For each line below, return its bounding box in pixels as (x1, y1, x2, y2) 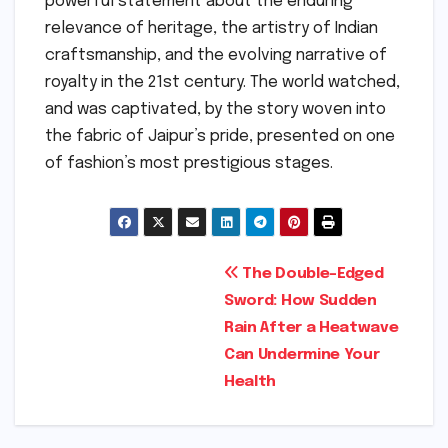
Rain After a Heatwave (224, 319, 399, 336)
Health (224, 373, 277, 390)
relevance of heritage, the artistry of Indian (45, 20, 378, 38)
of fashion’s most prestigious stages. (45, 155, 333, 173)
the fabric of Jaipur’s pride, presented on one (45, 128, 395, 146)
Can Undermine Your (224, 346, 380, 363)
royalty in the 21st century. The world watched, (45, 74, 400, 92)
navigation (44, 299, 209, 340)
